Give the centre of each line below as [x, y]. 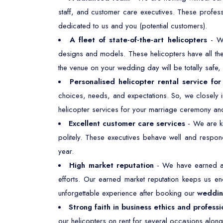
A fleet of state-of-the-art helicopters [140, 40]
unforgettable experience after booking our [128, 193]
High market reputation [111, 165]
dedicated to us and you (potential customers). [133, 26]
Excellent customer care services [127, 123]
